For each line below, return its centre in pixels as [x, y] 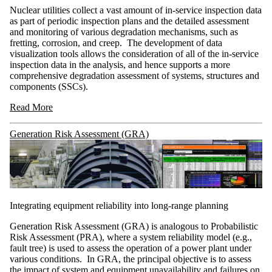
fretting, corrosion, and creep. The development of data [116, 42]
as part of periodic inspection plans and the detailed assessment [129, 21]
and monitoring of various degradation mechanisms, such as [124, 32]
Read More [31, 107]
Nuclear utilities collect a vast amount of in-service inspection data [136, 10]
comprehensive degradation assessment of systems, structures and [134, 75]
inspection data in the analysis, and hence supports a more [120, 64]
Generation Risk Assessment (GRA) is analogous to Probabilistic [134, 226]
